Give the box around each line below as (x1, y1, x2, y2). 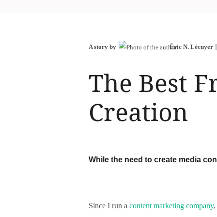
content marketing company (129, 201, 214, 210)
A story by (89, 43, 116, 50)
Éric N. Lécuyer (170, 43, 213, 50)
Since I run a (89, 201, 129, 210)
